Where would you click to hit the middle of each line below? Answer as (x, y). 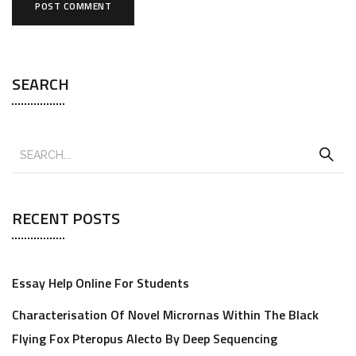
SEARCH (41, 84)
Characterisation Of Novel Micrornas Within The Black (165, 315)
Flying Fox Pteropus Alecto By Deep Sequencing (145, 339)
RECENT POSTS (66, 218)
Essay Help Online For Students (101, 283)
